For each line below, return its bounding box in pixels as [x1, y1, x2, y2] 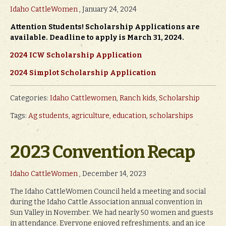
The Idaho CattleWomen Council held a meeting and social [10, 187, 206, 196]
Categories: [10, 93, 50, 102]
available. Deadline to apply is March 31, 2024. [10, 33, 184, 42]
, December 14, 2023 [78, 169, 146, 178]
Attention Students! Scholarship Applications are [10, 22, 200, 31]
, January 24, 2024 [78, 5, 137, 14]
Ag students [28, 111, 69, 120]
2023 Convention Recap [10, 141, 195, 162]
